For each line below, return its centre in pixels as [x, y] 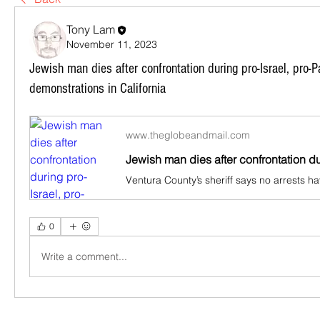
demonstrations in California [97, 89]
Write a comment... [84, 256]
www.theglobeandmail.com [188, 135]
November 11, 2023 [112, 44]
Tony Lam [91, 29]
